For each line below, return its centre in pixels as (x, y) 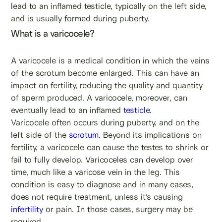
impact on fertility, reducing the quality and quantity (107, 85)
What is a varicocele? (53, 33)
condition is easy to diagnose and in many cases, (102, 184)
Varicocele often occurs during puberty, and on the (105, 122)
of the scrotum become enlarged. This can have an (105, 73)
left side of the (40, 135)
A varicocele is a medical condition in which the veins (111, 60)
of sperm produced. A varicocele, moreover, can (99, 97)
